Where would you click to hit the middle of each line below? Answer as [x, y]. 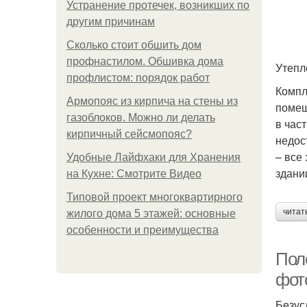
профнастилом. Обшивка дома [145, 61]
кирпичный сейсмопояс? [129, 134]
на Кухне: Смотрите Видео [134, 174]
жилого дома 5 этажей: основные [151, 213]
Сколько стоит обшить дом [134, 45]
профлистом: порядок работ [138, 78]
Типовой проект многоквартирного [155, 197]
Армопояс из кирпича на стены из [152, 101]
